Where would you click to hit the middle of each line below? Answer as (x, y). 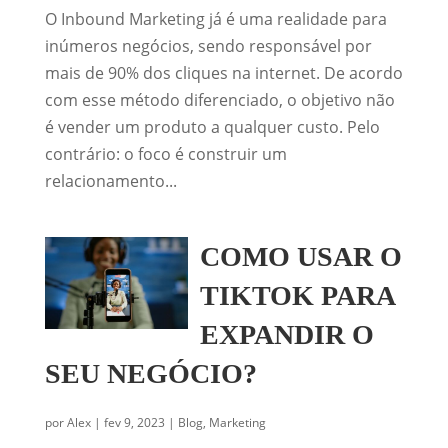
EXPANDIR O (287, 334)
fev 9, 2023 (134, 422)
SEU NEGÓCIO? (150, 373)
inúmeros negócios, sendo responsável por (208, 46)
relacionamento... (110, 181)
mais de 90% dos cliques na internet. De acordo (223, 73)
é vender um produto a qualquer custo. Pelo (212, 127)
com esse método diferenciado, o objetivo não (219, 100)
